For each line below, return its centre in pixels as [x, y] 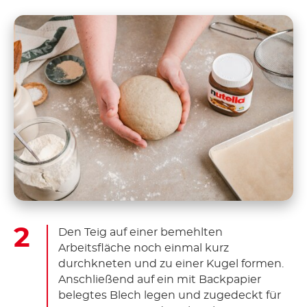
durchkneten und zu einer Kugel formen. [171, 264]
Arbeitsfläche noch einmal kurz [144, 248]
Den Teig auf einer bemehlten [140, 233]
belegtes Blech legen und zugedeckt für [170, 296]
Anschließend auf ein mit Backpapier [160, 280]
